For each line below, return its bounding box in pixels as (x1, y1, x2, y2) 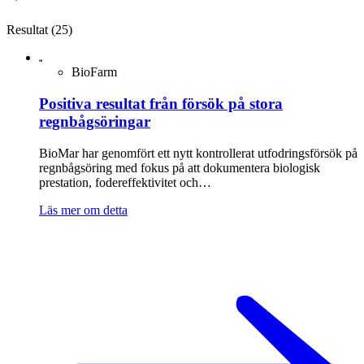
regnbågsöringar (39, 113, 150, 131)
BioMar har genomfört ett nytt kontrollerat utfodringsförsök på (39, 145, 357, 160)
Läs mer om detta (39, 202, 128, 217)
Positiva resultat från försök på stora (39, 95, 283, 113)
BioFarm (71, 65, 117, 80)
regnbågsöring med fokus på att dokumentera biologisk (39, 160, 320, 175)
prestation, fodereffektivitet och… (39, 175, 211, 189)
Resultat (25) (6, 23, 72, 37)
